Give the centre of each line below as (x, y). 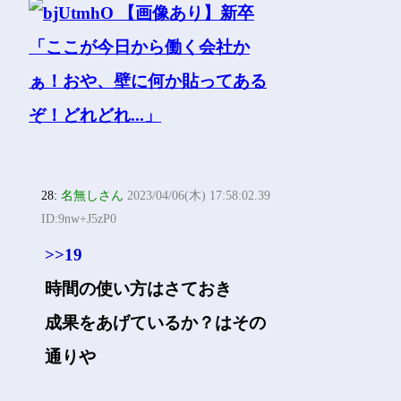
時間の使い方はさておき (139, 289)
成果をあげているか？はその (156, 323)
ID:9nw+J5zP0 (79, 219)
